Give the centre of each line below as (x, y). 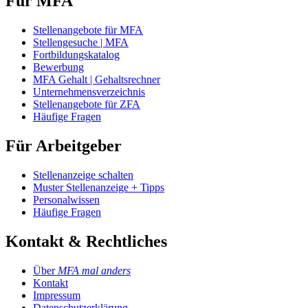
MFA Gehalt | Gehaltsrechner (97, 80)
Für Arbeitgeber (64, 145)
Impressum (57, 295)
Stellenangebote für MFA (88, 30)
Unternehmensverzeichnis (89, 92)
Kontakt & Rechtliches (86, 241)
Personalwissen (66, 199)
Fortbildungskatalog (76, 55)
